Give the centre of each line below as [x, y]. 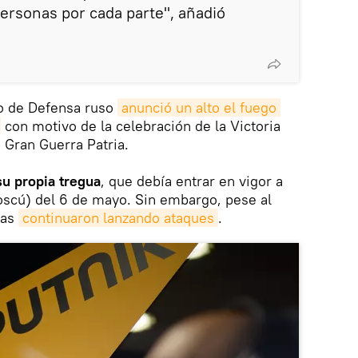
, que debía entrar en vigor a [192, 181]
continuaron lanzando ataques [118, 217]
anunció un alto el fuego [199, 107]
